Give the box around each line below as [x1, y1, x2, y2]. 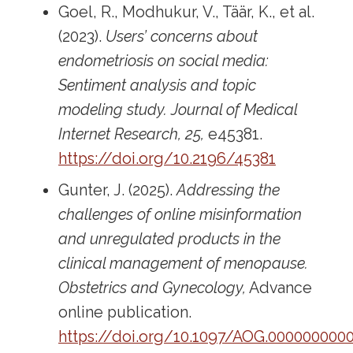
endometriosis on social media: [58, 52, 269, 71]
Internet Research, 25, [58, 125, 205, 144]
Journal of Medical [171, 101, 298, 120]
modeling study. [58, 101, 168, 120]
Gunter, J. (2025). [58, 180, 177, 199]
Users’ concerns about [106, 28, 258, 46]
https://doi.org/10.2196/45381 [58, 150, 277, 169]
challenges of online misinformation [58, 205, 303, 224]
